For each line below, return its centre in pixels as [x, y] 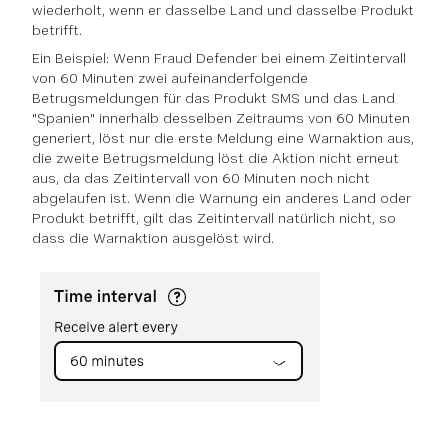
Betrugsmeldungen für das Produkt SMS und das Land [213, 98]
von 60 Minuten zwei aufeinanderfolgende [170, 78]
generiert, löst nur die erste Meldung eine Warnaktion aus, [223, 138]
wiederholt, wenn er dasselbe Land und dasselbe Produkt [223, 10]
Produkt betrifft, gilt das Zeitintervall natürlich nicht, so [214, 218]
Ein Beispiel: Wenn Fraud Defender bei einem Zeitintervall [219, 58]
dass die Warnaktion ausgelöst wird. [153, 238]
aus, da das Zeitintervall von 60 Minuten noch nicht [201, 178]
